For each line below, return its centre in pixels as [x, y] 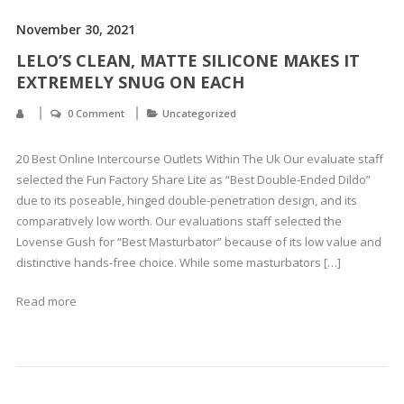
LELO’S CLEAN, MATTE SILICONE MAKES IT [188, 60]
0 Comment [96, 113]
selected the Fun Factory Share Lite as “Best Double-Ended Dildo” [193, 179]
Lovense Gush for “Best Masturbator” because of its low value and [198, 242]
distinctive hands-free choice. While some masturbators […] [178, 262]
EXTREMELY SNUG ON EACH [130, 82]
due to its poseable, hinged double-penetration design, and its [186, 200]
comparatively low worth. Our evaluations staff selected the [179, 221]
